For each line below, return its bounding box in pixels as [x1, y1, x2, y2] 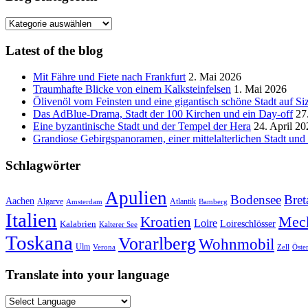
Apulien [105, 187, 167, 208]
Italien [5, 208, 57, 231]
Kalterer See [99, 220, 137, 228]
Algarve [37, 196, 63, 206]
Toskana [5, 231, 73, 254]
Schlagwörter [5, 158, 80, 173]
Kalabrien [60, 218, 96, 229]
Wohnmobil [199, 234, 274, 253]
